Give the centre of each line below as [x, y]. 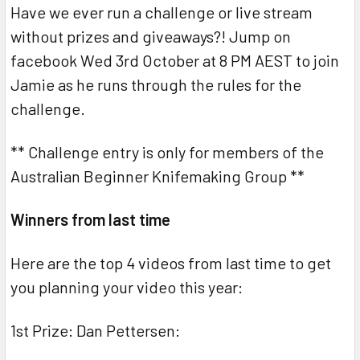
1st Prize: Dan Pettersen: [95, 331]
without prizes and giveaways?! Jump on [151, 37]
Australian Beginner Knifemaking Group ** [157, 176]
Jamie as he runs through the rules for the [156, 85]
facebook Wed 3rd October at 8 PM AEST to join [175, 61]
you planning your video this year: [127, 287]
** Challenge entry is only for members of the [167, 152]
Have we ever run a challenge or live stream [162, 12]
